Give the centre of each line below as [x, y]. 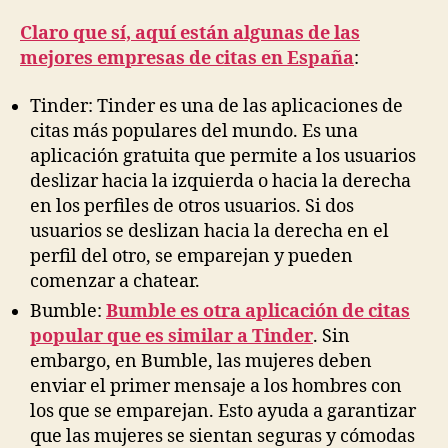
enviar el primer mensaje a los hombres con [216, 386]
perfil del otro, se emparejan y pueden [191, 256]
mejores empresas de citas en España [187, 58]
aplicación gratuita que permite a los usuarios [223, 156]
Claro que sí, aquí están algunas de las [190, 33]
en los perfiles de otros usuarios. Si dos [192, 206]
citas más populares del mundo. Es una [194, 131]
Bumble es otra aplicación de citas [258, 311]
